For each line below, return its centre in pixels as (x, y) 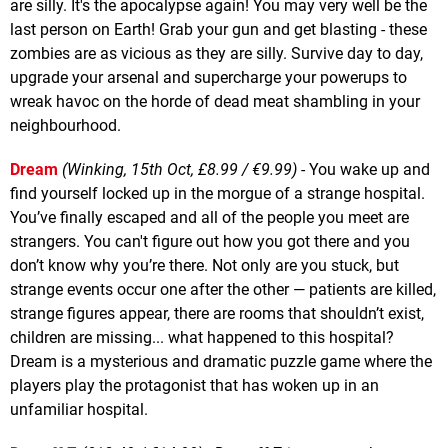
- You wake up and (363, 169)
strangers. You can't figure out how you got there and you (210, 241)
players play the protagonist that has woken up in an (194, 385)
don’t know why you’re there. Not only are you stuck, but (204, 265)
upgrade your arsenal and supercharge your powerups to (208, 77)
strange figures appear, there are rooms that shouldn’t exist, (217, 313)
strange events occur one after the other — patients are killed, (223, 289)
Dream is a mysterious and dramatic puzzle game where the (221, 361)
